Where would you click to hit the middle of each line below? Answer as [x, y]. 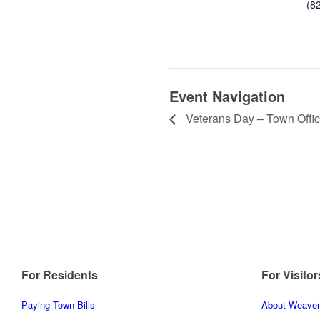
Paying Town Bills [58, 305]
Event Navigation [227, 96]
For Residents [60, 274]
